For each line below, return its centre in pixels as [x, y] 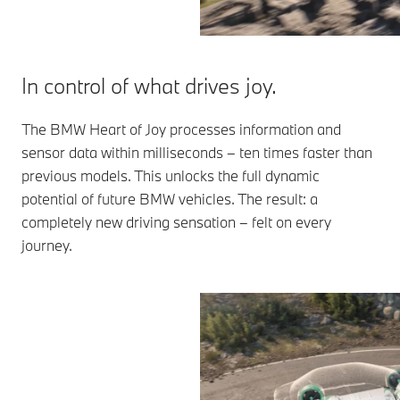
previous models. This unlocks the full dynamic [171, 175]
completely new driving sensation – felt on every [176, 222]
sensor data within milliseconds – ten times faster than [197, 152]
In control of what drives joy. [149, 85]
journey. [47, 245]
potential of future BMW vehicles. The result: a [170, 199]
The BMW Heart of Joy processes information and [181, 129]
